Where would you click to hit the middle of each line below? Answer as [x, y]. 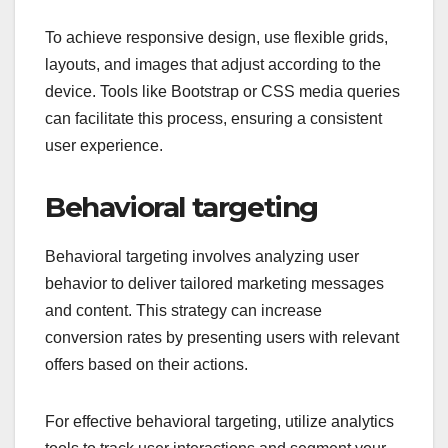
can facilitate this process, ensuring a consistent [213, 119]
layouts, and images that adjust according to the [213, 65]
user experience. [104, 146]
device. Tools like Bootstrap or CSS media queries [222, 92]
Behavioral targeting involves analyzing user [202, 257]
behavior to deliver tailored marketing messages [214, 284]
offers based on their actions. [146, 365]
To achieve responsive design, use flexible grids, [216, 38]
